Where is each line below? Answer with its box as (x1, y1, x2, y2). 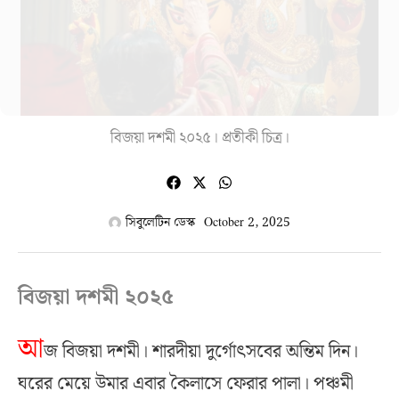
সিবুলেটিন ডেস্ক (126, 212, 195, 232)
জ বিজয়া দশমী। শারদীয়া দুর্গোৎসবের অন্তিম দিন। (44, 337, 358, 366)
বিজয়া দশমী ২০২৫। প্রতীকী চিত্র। (110, 126, 289, 151)
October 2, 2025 (204, 212, 290, 232)
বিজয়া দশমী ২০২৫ (18, 280, 174, 314)
